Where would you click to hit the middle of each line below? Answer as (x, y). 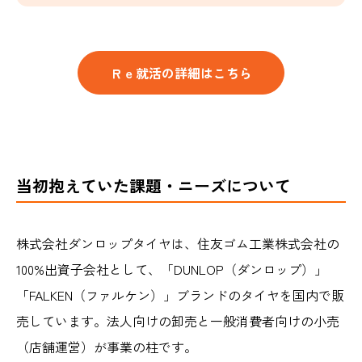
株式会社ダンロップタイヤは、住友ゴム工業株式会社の (178, 244)
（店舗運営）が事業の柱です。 (107, 347)
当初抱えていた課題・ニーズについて (154, 186)
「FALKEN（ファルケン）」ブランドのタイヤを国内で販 (180, 295)
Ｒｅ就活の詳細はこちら (181, 73)
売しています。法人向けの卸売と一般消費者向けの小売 (178, 321)
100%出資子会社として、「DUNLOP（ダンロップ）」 (172, 269)
